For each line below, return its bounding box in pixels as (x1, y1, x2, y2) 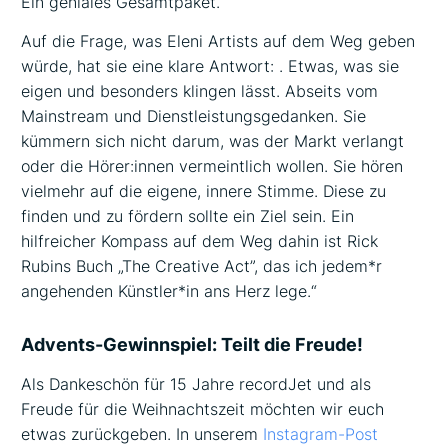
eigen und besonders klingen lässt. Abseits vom (21, 80, 379, 101)
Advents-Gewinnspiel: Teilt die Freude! (21, 333, 364, 355)
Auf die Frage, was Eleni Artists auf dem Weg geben (21, 30, 416, 51)
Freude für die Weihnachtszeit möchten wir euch (21, 399, 385, 420)
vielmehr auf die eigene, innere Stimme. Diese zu (21, 180, 387, 201)
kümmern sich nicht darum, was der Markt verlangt (21, 130, 405, 151)
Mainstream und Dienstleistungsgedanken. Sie (21, 105, 367, 126)
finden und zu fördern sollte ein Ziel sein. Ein (21, 205, 355, 226)
